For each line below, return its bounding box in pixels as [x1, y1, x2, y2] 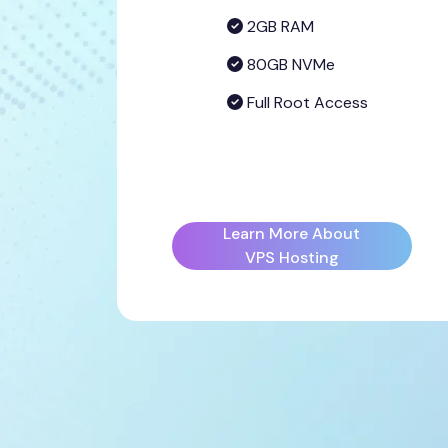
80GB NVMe [243, 54, 336, 75]
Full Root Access [243, 92, 369, 113]
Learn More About [223, 223, 361, 244]
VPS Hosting [244, 247, 339, 268]
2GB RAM [243, 16, 315, 37]
